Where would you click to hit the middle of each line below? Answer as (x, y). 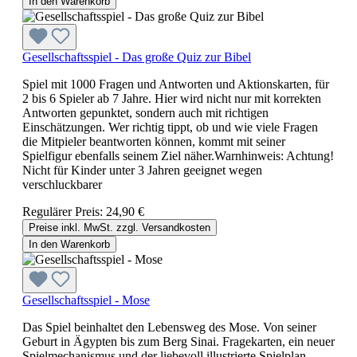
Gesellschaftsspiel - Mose (86, 300)
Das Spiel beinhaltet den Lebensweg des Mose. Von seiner (169, 327)
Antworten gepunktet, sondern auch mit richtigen (145, 112)
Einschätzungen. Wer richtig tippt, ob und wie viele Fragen (170, 127)
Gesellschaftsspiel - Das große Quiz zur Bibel (137, 57)
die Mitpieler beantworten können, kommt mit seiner (154, 141)
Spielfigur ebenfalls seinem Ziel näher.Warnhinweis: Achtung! (178, 155)
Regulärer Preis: (64, 211)
